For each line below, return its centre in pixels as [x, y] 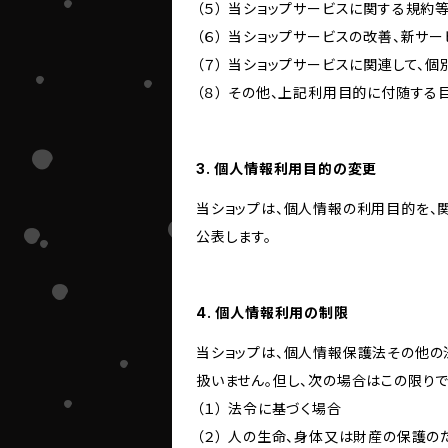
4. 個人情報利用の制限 [272, 312]
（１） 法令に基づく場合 [269, 408]
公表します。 [234, 236]
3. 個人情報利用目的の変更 [287, 168]
